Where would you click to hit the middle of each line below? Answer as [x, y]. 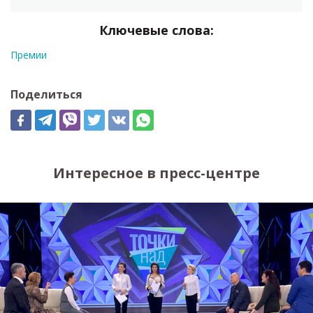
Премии [29, 54]
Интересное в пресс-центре [156, 173]
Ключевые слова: [156, 30]
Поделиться [46, 94]
